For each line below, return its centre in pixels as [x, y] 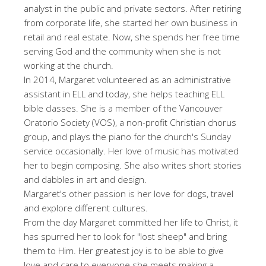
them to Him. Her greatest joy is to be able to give [124, 251]
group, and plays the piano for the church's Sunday [127, 137]
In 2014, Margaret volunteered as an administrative [127, 80]
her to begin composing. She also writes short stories [133, 165]
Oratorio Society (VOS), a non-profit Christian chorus [130, 122]
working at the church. [69, 65]
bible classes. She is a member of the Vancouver [123, 108]
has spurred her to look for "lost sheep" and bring [125, 236]
